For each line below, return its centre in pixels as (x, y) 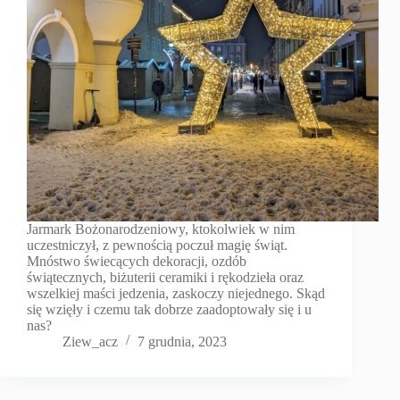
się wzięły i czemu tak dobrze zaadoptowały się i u (169, 310)
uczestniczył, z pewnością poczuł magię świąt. (157, 246)
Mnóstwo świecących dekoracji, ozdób (137, 262)
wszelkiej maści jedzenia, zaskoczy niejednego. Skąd (176, 294)
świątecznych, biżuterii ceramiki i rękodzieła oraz (165, 278)
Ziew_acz (90, 342)
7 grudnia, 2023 (182, 342)
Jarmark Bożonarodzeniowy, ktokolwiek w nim (161, 229)
